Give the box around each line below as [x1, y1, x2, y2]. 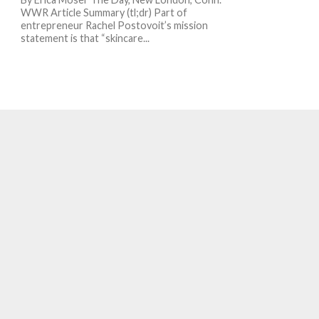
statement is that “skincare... [20, 32, 150, 44]
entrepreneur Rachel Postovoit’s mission [20, 19, 208, 31]
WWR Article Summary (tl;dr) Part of [20, 6, 187, 19]
